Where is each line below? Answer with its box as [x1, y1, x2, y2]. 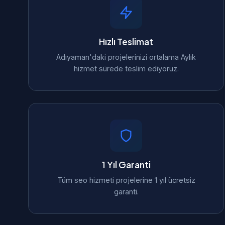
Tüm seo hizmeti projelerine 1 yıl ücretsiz [57, 176, 195, 184]
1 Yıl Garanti [101, 159, 151, 170]
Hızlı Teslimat [99, 36, 153, 47]
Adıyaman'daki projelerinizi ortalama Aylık [56, 53, 196, 61]
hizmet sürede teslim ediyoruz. [73, 64, 179, 73]
